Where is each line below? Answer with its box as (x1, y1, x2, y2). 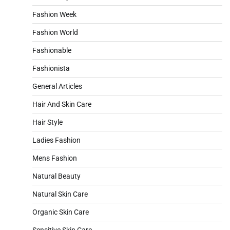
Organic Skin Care (32, 208, 89, 217)
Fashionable (32, 46, 71, 55)
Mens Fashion (32, 154, 77, 163)
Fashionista (32, 64, 70, 73)
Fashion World (32, 28, 78, 37)
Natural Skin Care (32, 190, 88, 199)
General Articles (32, 82, 82, 91)
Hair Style (32, 118, 63, 127)
